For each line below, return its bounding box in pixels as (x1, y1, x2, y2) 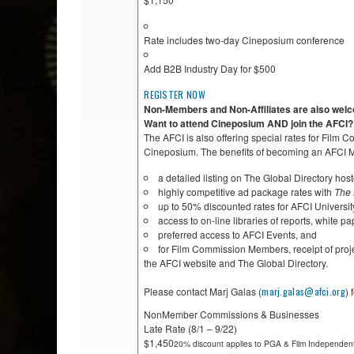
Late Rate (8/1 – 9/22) (144, 322, 238, 336)
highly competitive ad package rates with (158, 185, 335, 199)
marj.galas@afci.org (262, 284, 345, 299)
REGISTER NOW (144, 88, 205, 102)
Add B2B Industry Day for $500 (144, 62, 277, 76)
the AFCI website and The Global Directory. (144, 256, 329, 270)
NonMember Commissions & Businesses (144, 307, 320, 322)
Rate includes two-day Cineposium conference (144, 33, 345, 47)
